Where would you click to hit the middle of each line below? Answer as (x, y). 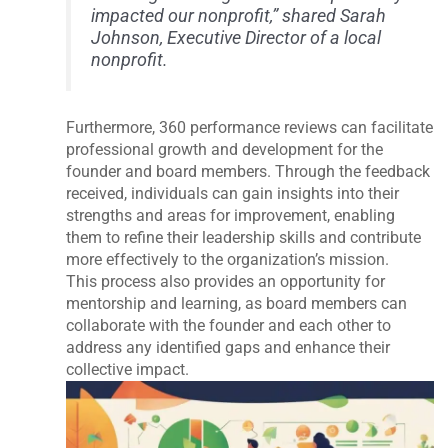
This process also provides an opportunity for (226, 282)
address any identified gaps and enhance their (228, 348)
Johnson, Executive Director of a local (236, 37)
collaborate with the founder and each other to (229, 326)
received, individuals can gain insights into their (233, 194)
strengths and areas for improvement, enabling (231, 216)
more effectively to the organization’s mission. (228, 260)
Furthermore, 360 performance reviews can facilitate (250, 128)
